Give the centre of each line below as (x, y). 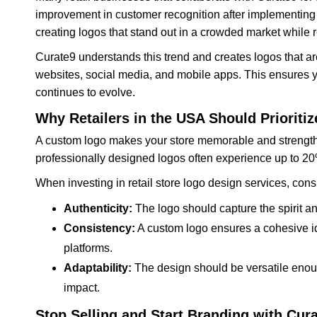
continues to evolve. (85, 92)
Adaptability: (98, 267)
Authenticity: (98, 208)
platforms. (88, 248)
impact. (82, 287)
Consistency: (99, 228)
